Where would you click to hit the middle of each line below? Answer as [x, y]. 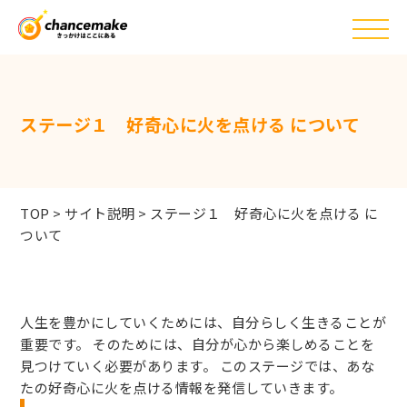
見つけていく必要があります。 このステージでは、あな [198, 366]
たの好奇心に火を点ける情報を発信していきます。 [182, 387]
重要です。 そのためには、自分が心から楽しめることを [198, 344]
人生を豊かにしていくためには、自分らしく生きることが [203, 322]
